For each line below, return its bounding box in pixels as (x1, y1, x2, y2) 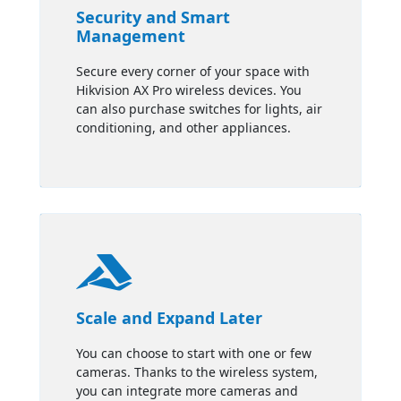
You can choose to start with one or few (75, 345, 311, 363)
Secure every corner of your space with (75, 63, 310, 81)
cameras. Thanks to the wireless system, (75, 363, 318, 381)
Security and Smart (75, 6, 230, 29)
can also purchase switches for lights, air (75, 100, 322, 118)
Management (75, 25, 185, 47)
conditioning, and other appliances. (75, 119, 291, 137)
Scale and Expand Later (75, 307, 262, 329)
